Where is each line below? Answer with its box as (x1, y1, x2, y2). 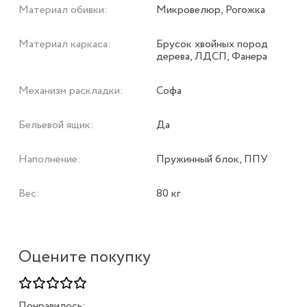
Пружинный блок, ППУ (156, 151, 268, 168)
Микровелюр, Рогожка (156, 2, 265, 19)
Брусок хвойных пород (156, 36, 268, 53)
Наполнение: (18, 151, 81, 168)
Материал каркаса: (18, 36, 111, 53)
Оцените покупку (18, 245, 151, 270)
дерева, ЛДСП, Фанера (156, 49, 267, 65)
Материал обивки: (18, 2, 108, 19)
